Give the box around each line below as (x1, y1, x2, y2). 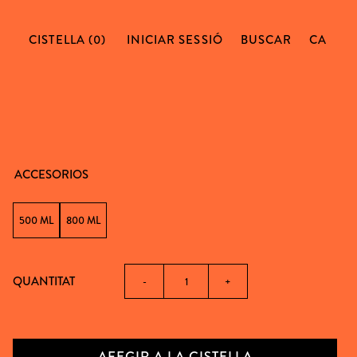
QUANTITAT (13, 272, 76, 290)
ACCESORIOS (14, 166, 89, 183)
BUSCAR (240, 31, 292, 49)
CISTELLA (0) (29, 31, 109, 49)
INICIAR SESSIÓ (126, 31, 223, 49)
